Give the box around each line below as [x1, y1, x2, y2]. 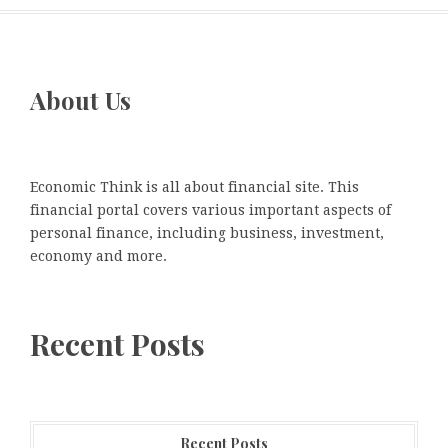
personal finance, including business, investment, [30, 225, 384, 242]
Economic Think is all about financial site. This [30, 179, 359, 196]
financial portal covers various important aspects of [30, 202, 391, 219]
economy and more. [30, 248, 167, 265]
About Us [30, 84, 131, 117]
